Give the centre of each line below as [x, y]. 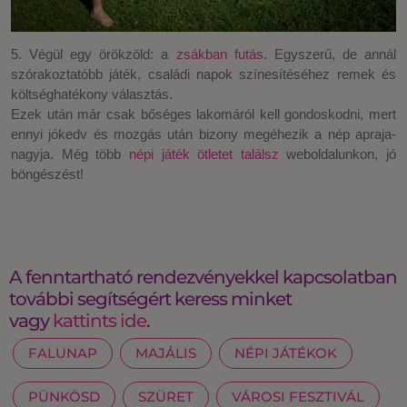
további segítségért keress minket [150, 299]
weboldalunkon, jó [337, 154]
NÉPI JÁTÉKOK [286, 353]
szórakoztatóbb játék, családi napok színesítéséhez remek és [203, 74]
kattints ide [99, 321]
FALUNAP [63, 353]
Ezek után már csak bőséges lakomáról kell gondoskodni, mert [203, 114]
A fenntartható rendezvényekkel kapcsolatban [203, 278]
